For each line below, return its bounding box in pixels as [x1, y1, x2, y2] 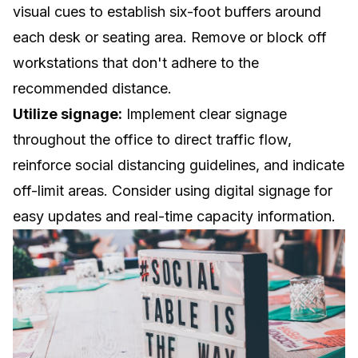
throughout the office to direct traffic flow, [13, 131, 292, 149]
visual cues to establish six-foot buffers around [13, 3, 321, 21]
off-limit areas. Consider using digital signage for [13, 182, 332, 200]
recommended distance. [13, 80, 172, 97]
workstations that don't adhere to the [13, 54, 259, 72]
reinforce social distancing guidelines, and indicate [13, 157, 344, 174]
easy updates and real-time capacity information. [13, 208, 336, 225]
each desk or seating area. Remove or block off [13, 29, 327, 46]
